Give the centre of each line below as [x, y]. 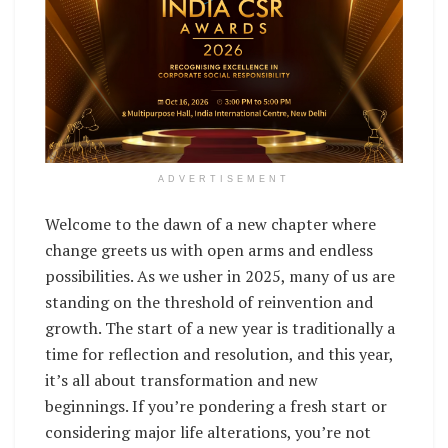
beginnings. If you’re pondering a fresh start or [216, 406]
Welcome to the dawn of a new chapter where [210, 224]
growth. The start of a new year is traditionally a [220, 328]
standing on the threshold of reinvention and [209, 302]
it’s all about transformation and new [181, 380]
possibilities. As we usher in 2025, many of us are [220, 276]
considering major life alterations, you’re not [208, 432]
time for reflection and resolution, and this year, [219, 354]
